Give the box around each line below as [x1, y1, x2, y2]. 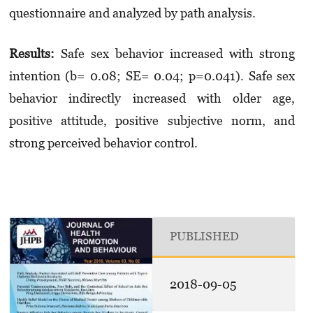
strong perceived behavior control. [8, 135, 198, 150]
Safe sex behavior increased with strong [54, 45, 296, 61]
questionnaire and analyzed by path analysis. [8, 6, 256, 21]
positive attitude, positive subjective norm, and [8, 112, 296, 128]
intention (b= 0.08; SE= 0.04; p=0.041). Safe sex [8, 68, 296, 83]
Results [8, 45, 50, 61]
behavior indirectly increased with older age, [8, 90, 296, 105]
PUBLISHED [170, 229, 240, 244]
